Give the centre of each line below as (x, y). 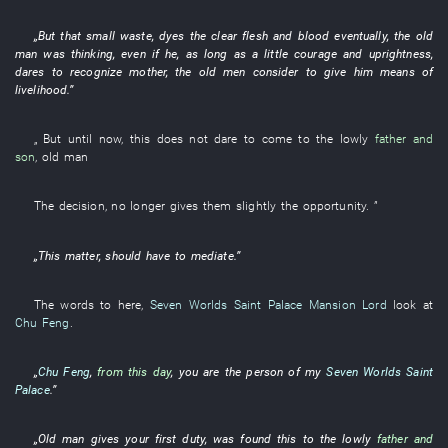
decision (81, 206)
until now (94, 139)
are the (222, 371)
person (265, 371)
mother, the (160, 71)
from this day (134, 371)
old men (222, 71)
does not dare (197, 139)
